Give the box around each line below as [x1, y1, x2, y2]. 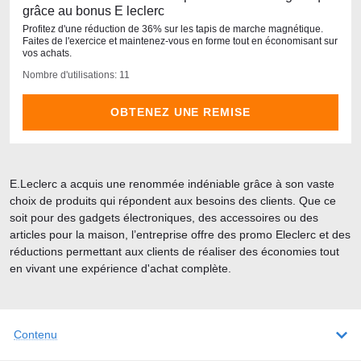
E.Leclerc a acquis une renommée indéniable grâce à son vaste [10, 177, 334, 190]
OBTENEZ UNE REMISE [110, 106, 251, 118]
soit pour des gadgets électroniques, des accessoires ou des [10, 211, 318, 224]
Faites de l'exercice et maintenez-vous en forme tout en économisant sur [23, 35, 338, 47]
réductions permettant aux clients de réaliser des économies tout [10, 245, 339, 258]
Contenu [14, 328, 57, 341]
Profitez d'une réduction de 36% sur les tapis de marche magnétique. [23, 23, 323, 35]
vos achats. [23, 48, 72, 59]
